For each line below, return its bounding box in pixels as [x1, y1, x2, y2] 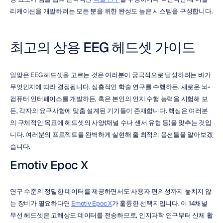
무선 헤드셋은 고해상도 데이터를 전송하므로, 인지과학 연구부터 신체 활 [10, 211, 213, 220]
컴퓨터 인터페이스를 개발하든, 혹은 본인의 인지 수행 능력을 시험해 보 [10, 95, 208, 103]
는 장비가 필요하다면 [10, 199, 71, 208]
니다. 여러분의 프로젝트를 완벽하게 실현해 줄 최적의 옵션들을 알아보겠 [10, 130, 213, 139]
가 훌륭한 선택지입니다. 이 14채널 [111, 199, 208, 208]
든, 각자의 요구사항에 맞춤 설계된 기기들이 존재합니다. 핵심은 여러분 [10, 107, 208, 115]
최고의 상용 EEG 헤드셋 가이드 [10, 38, 195, 56]
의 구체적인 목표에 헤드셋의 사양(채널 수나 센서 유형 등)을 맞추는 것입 [10, 118, 212, 127]
